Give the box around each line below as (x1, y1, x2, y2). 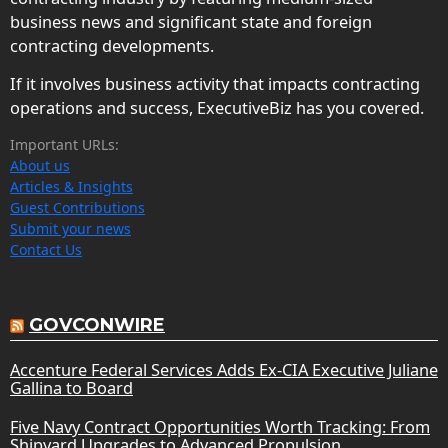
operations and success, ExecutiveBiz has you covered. (10, 96, 424, 119)
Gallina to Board (10, 376, 133, 399)
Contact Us (10, 239, 82, 259)
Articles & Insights (10, 176, 133, 196)
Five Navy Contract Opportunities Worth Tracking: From (10, 415, 430, 438)
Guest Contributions (10, 197, 145, 217)
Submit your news (10, 218, 131, 238)
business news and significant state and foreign (10, 10, 372, 33)
